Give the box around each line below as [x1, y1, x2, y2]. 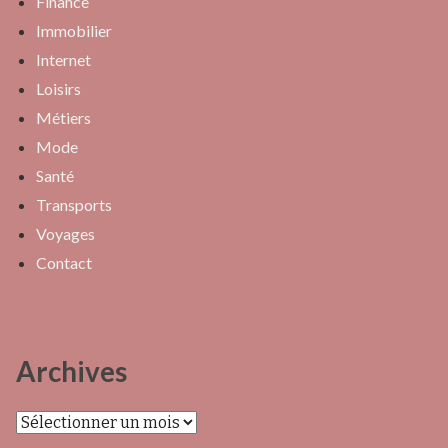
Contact [36, 253, 92, 273]
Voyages [36, 224, 95, 244]
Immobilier [36, 21, 112, 41]
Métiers [36, 108, 91, 128]
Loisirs [36, 79, 81, 99]
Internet [36, 50, 91, 70]
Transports [36, 195, 112, 215]
